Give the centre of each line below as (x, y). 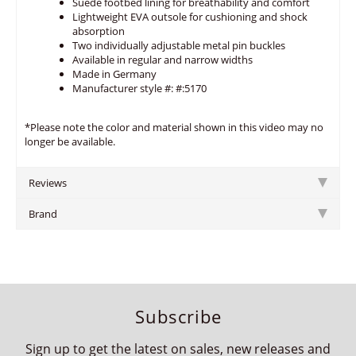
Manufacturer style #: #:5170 (139, 88)
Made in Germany (114, 74)
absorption (99, 31)
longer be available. (70, 141)
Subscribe (178, 316)
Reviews (48, 183)
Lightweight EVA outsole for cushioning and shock (190, 17)
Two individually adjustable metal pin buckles (179, 45)
